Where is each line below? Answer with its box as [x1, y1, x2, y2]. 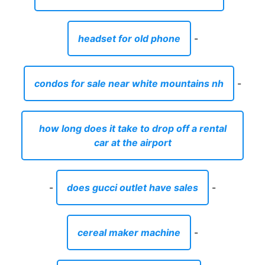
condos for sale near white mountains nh [34, 77, 224, 89]
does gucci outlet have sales [67, 181, 198, 193]
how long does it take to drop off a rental [38, 122, 227, 134]
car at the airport [93, 136, 172, 148]
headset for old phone [77, 32, 180, 44]
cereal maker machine [77, 226, 180, 238]
